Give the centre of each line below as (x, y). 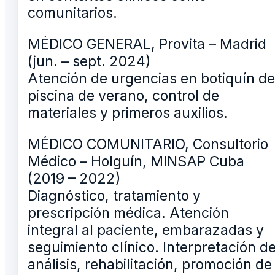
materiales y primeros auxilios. (128, 113)
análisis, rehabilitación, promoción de (150, 265)
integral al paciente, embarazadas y (146, 230)
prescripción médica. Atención (128, 213)
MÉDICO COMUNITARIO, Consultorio (148, 145)
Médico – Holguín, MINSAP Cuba (136, 162)
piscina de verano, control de (123, 96)
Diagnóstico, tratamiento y (114, 196)
